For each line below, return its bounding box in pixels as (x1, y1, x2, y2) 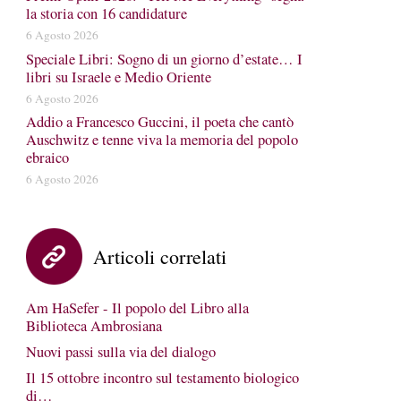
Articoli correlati (92, 243, 226, 269)
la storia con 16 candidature (25, 4, 187, 23)
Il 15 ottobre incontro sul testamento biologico (25, 368, 299, 388)
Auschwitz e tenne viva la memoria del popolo (25, 130, 298, 149)
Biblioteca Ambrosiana (25, 316, 162, 336)
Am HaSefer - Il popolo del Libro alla (25, 298, 249, 318)
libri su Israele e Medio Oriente (25, 66, 211, 87)
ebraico (25, 148, 69, 167)
